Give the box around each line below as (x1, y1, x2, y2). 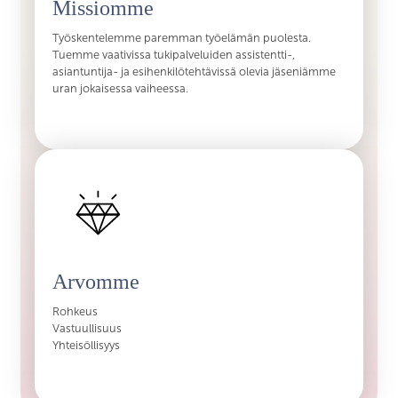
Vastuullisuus (52, 322, 123, 335)
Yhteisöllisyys (52, 338, 121, 352)
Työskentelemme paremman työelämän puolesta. (52, 32, 312, 45)
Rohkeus (52, 305, 99, 318)
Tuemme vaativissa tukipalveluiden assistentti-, (52, 49, 296, 62)
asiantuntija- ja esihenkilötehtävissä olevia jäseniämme (52, 66, 337, 79)
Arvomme (52, 269, 140, 293)
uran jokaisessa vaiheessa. (52, 83, 189, 96)
